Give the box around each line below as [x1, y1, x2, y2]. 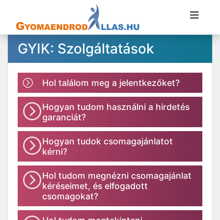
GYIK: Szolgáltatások [18, 40, 154, 57]
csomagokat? [42, 191, 98, 201]
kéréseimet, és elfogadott [42, 181, 148, 191]
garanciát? [42, 112, 86, 122]
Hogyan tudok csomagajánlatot [42, 136, 173, 146]
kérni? [42, 146, 67, 157]
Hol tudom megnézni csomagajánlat [42, 170, 192, 181]
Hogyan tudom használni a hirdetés [42, 102, 190, 112]
